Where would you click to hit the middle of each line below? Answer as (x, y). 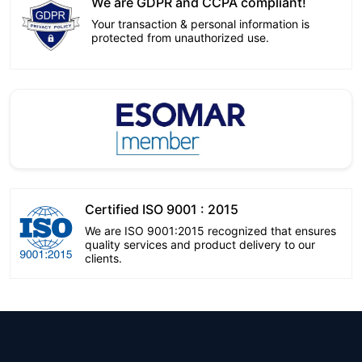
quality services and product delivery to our (200, 244)
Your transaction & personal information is (200, 24)
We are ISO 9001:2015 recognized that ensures (210, 231)
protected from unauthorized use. (180, 38)
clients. (103, 258)
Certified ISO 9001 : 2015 (162, 209)
